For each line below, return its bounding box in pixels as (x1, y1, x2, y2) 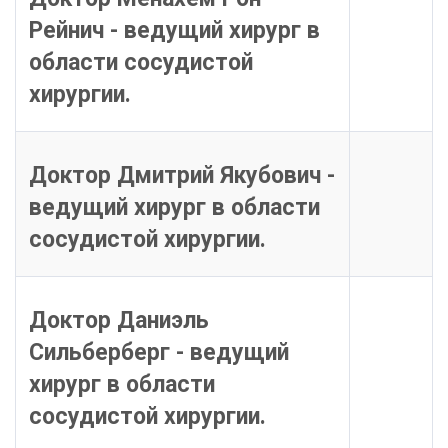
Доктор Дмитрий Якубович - (28, 162, 335, 190)
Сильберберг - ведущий (28, 339, 289, 367)
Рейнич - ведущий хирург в (28, 17, 320, 45)
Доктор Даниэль (28, 307, 209, 335)
